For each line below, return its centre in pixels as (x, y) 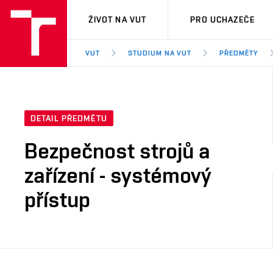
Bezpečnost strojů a (117, 151)
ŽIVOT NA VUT (117, 19)
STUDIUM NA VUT (160, 53)
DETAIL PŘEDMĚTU (69, 119)
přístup (57, 200)
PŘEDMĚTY (239, 53)
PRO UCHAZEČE (222, 19)
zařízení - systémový (118, 175)
